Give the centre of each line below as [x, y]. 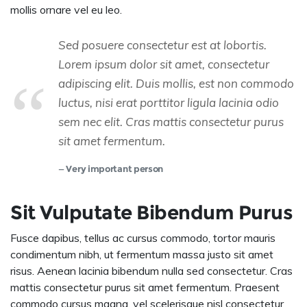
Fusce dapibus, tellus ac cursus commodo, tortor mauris [143, 238]
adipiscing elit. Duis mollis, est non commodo [176, 84]
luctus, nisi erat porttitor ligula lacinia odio [169, 103]
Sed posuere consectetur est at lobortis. [162, 45]
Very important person [115, 169]
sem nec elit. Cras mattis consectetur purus [171, 122]
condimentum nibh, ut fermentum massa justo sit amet [142, 255]
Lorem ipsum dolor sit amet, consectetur [164, 64]
